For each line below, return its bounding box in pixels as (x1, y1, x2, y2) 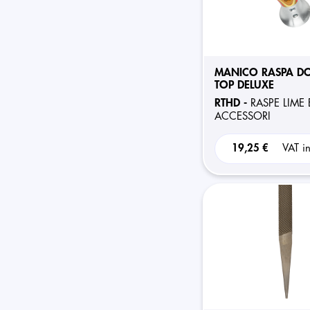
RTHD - (220, 98, 250, 109)
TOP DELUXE (214, 80, 274, 91)
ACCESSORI (214, 111, 271, 122)
